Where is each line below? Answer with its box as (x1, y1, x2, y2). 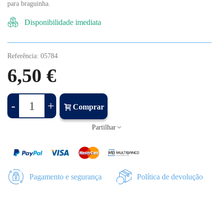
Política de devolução (137, 173, 203, 181)
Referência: (7, 52, 39, 60)
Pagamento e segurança (29, 173, 102, 181)
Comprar (73, 103, 104, 111)
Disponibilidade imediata (24, 18, 101, 26)
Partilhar (91, 124, 116, 131)
